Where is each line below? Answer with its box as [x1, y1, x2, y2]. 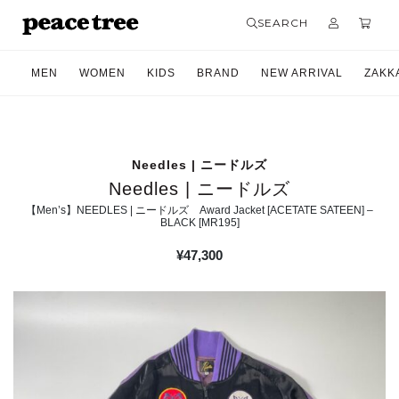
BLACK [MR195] [159, 216, 240, 229]
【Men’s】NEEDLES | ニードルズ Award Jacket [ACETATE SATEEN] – [26, 204, 373, 216]
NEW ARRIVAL [261, 67, 343, 79]
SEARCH [257, 16, 308, 29]
